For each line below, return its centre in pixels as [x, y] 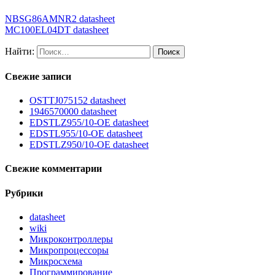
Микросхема [56, 261]
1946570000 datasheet [73, 112]
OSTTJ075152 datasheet [78, 101]
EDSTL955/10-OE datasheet [86, 134]
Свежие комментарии [53, 169]
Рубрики [24, 193]
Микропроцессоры [69, 250]
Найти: [20, 51]
